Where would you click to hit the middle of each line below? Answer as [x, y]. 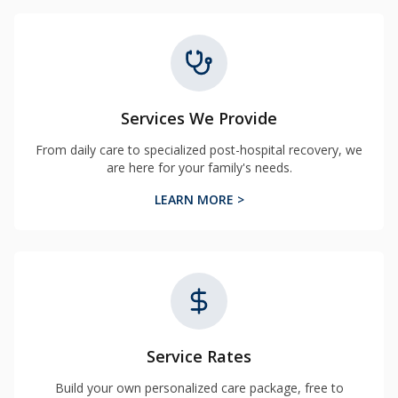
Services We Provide [199, 118]
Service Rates [199, 356]
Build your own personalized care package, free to [199, 388]
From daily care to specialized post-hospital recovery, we [199, 150]
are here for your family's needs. [199, 167]
